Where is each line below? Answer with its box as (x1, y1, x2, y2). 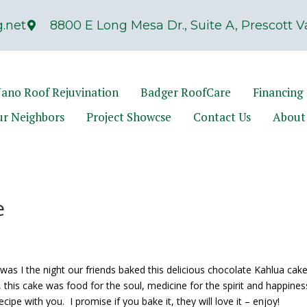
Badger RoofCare (140, 84, 231, 100)
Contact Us (193, 108, 251, 125)
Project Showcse (86, 108, 171, 125)
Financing (252, 84, 303, 100)
